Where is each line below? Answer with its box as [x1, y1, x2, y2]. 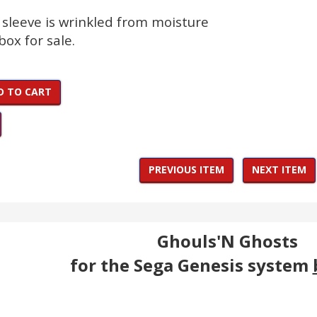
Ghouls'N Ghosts [157, 229, 298, 253]
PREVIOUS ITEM [149, 163, 224, 176]
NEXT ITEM [252, 163, 306, 176]
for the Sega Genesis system [69, 253, 313, 277]
